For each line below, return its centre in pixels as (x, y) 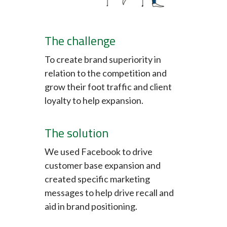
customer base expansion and (103, 165)
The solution (77, 133)
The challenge (80, 40)
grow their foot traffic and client (108, 86)
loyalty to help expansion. (94, 100)
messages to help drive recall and (109, 192)
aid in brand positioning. (91, 206)
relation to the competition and (106, 73)
